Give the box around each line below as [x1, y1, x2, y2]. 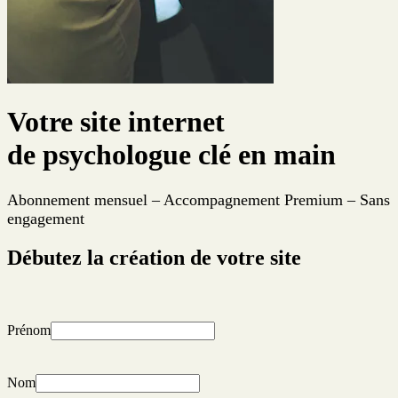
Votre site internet [7, 106, 225, 139]
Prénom [7, 322, 51, 338]
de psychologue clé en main [7, 139, 336, 171]
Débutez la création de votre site [7, 245, 301, 269]
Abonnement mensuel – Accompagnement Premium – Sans [7, 190, 390, 209]
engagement [7, 209, 84, 227]
